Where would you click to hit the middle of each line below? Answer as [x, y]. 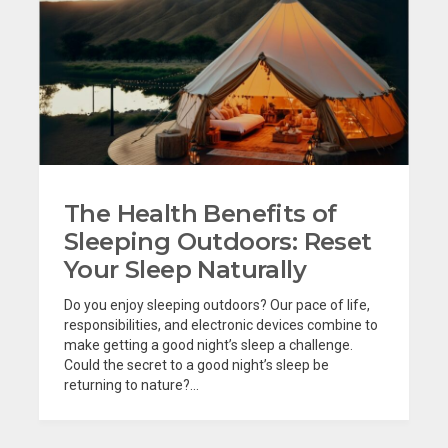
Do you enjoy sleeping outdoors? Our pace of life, [217, 304]
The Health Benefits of [200, 213]
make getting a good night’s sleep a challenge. [208, 344]
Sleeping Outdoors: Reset [218, 241]
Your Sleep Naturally [185, 269]
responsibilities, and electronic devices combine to [221, 324]
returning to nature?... [131, 384]
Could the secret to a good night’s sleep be [196, 364]
